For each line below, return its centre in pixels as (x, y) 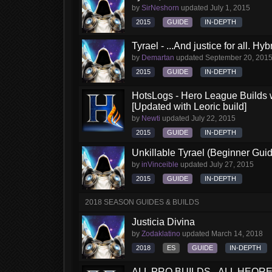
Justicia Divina (163, 222)
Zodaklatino (161, 234)
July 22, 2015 (213, 118)
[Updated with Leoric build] (189, 107)
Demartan (158, 58)
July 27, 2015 (232, 165)
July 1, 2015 (230, 8)
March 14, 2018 (237, 234)
